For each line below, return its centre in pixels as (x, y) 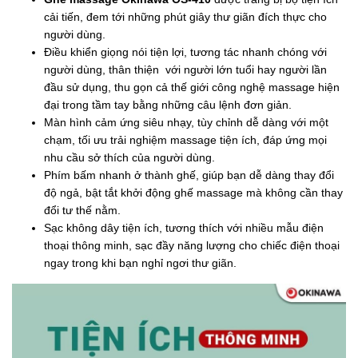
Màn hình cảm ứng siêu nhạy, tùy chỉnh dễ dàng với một (186, 122)
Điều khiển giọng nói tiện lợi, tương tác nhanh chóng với (185, 52)
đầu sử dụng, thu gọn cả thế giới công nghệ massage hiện (192, 87)
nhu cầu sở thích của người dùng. (129, 157)
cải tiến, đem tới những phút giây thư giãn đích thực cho (185, 16)
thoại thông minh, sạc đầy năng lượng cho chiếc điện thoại (192, 245)
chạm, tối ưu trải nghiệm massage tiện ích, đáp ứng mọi (185, 139)
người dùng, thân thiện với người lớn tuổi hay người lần (185, 69)
